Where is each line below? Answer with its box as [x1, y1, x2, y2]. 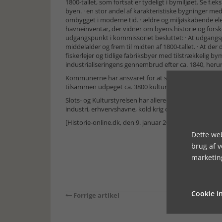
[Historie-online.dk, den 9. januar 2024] [65, 118, 178, 127]
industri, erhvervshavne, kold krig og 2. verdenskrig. [65, 105, 217, 113]
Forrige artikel [72, 191, 119, 200]
